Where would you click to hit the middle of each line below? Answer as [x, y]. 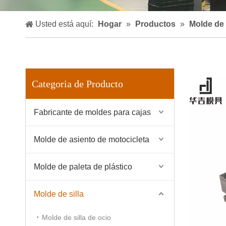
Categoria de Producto [77, 83]
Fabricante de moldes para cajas [92, 112]
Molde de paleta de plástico [83, 166]
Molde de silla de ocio [76, 217]
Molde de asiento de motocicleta [92, 139]
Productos [155, 24]
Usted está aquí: [64, 24]
